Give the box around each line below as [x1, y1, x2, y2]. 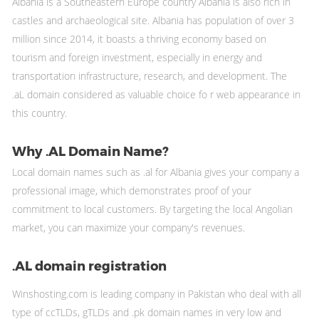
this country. [12, 105, 67, 120]
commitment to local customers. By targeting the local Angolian [12, 202, 293, 216]
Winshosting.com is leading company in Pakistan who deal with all [12, 286, 301, 300]
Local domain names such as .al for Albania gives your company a [12, 164, 299, 179]
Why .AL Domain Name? [12, 143, 169, 159]
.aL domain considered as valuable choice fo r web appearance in [12, 87, 300, 101]
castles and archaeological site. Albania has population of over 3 [12, 13, 294, 27]
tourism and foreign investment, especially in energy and [12, 50, 262, 64]
